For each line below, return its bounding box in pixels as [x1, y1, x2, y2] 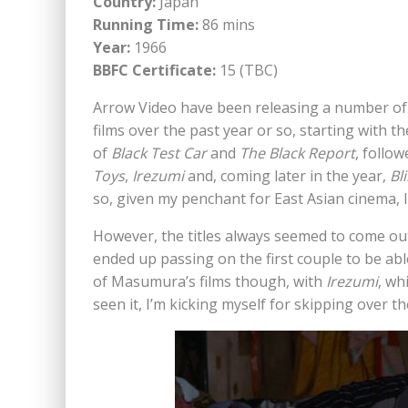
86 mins [199, 15, 255, 36]
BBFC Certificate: [93, 60, 216, 81]
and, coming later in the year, [184, 166, 390, 187]
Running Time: [93, 15, 199, 36]
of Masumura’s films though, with [93, 271, 326, 292]
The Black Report [240, 143, 355, 164]
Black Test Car [111, 143, 207, 164]
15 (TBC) [216, 60, 278, 81]
